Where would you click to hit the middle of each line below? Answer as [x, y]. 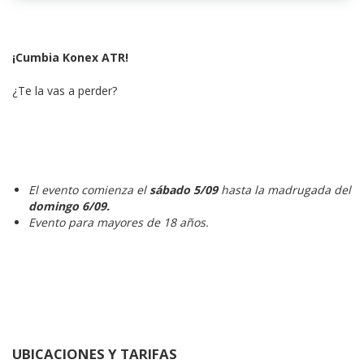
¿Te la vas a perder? [65, 91]
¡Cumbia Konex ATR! [70, 57]
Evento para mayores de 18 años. [119, 222]
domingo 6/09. [69, 206]
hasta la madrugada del [286, 190]
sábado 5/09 [184, 190]
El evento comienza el [87, 190]
